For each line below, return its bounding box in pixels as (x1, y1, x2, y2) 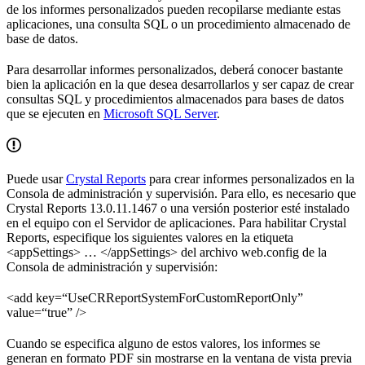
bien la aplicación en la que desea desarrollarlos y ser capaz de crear (7, 77, 354, 91)
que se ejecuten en (7, 106, 103, 121)
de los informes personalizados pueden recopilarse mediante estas (7, 2, 341, 16)
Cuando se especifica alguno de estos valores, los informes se (7, 336, 320, 350)
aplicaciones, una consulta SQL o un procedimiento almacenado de (7, 16, 350, 31)
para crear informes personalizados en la (146, 171, 354, 186)
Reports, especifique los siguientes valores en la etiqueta (7, 230, 293, 244)
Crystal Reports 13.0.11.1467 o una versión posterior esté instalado (7, 200, 350, 215)
